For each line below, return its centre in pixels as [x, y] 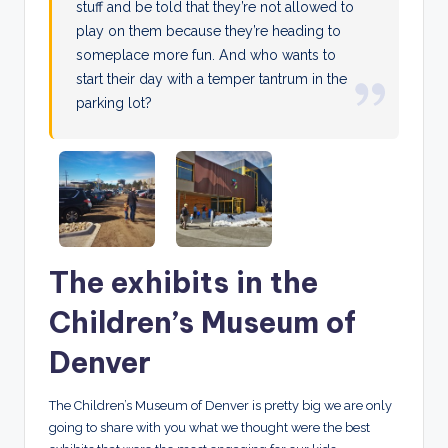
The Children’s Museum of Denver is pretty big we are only [220, 406]
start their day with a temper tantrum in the [212, 79]
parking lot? [114, 103]
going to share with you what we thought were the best [209, 428]
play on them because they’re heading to [209, 31]
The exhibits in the [183, 283]
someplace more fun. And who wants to [206, 55]
